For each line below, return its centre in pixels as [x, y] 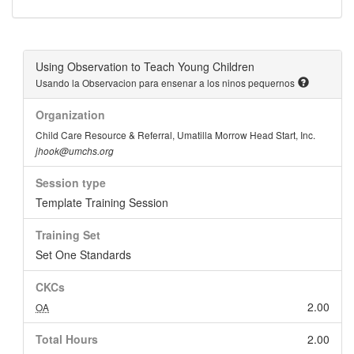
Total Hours [67, 339]
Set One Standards [83, 254]
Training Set [68, 235]
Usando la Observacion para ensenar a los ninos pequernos [165, 83]
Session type [71, 183]
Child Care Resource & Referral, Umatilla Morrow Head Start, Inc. [175, 135]
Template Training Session [102, 202]
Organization [70, 115]
